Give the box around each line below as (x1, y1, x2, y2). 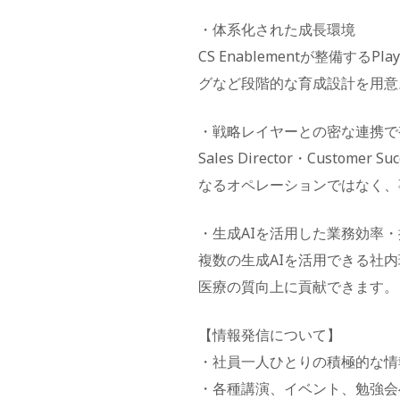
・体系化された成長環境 (198, 20, 355, 39)
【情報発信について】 (198, 325, 341, 345)
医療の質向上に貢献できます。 (198, 277, 398, 296)
